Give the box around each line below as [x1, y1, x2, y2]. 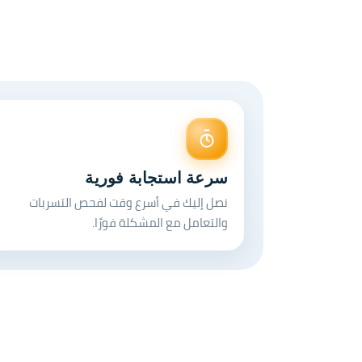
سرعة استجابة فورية [85, 168, 228, 187]
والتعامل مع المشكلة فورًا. [92, 210, 228, 234]
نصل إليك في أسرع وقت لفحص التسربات [29, 190, 228, 214]
